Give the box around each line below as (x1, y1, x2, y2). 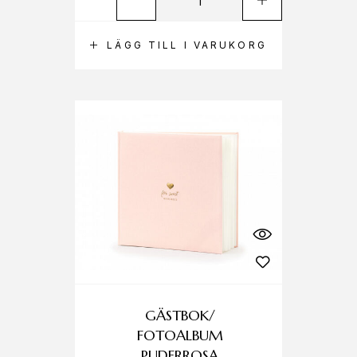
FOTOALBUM (136, 326, 223, 344)
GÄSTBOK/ (144, 306, 215, 324)
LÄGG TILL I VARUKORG (107, 39, 267, 51)
